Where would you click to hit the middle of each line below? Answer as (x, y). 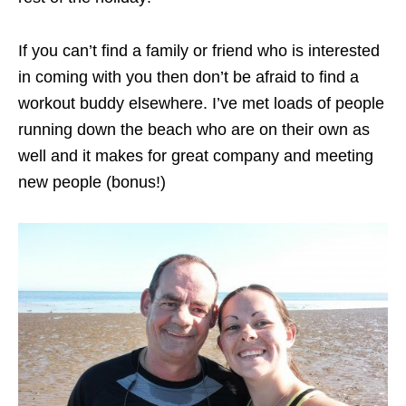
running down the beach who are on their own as (194, 129)
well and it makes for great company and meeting (196, 155)
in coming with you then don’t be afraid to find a (188, 77)
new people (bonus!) (92, 182)
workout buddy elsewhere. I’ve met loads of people (201, 103)
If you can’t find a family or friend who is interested (199, 50)
